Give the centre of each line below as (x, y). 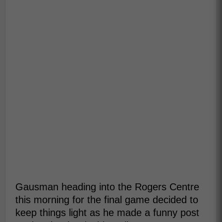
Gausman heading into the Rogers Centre (107, 187)
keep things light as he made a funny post (107, 213)
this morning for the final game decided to (107, 200)
